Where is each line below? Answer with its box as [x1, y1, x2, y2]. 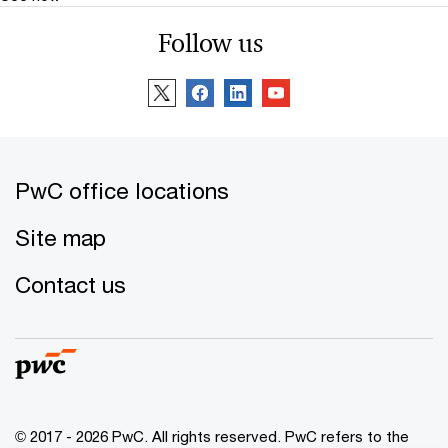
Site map [15, 223, 106, 251]
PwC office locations [15, 176, 229, 204]
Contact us [15, 270, 126, 298]
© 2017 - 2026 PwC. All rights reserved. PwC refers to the [15, 426, 409, 445]
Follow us [157, 26, 263, 59]
